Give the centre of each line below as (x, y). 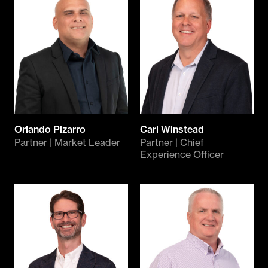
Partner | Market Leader (67, 142)
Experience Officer (182, 154)
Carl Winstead (172, 129)
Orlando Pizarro (50, 129)
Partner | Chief (172, 142)
